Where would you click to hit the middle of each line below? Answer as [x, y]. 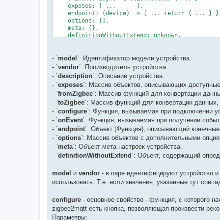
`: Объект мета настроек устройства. [127, 146]
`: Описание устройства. [128, 76]
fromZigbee [75, 93]
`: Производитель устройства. [124, 67]
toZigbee [71, 102]
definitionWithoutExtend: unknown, [118, 36]
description [75, 76]
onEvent [70, 120]
